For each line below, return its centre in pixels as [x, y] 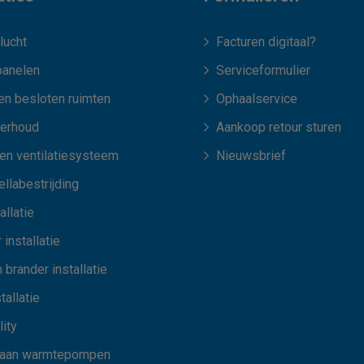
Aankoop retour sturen [278, 128]
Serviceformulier [263, 71]
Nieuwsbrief [251, 156]
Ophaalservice [256, 99]
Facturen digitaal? [266, 42]
